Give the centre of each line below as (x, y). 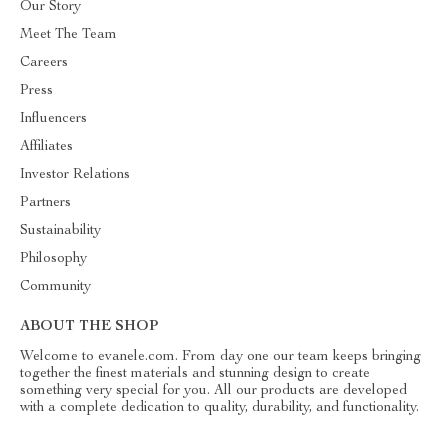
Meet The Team (68, 35)
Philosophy (53, 259)
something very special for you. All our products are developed (213, 391)
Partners (45, 203)
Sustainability (60, 231)
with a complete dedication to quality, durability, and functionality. (219, 408)
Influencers (53, 119)
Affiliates (46, 147)
